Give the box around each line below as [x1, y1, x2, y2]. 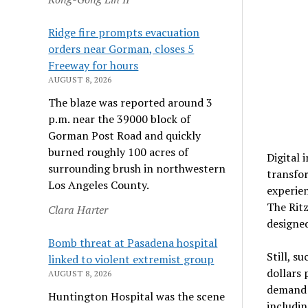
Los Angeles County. [48, 177, 150, 192]
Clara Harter [48, 201, 109, 217]
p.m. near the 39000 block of [48, 111, 191, 126]
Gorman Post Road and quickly [48, 127, 201, 143]
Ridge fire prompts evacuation [48, 24, 200, 40]
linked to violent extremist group [48, 251, 214, 267]
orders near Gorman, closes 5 [48, 41, 195, 56]
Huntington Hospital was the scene [48, 288, 225, 304]
